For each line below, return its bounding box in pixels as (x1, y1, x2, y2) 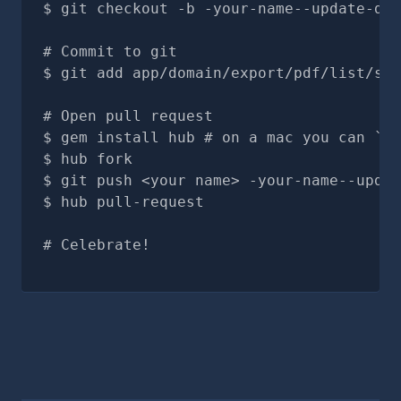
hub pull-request (61, 193, 204, 210)
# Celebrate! (43, 236, 150, 253)
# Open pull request (43, 107, 213, 124)
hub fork (61, 150, 132, 167)
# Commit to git (43, 43, 177, 60)
